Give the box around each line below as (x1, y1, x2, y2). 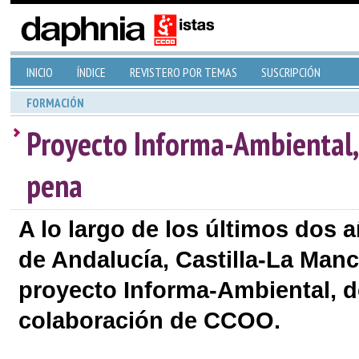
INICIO (26, 64, 53, 80)
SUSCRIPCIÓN (260, 64, 321, 80)
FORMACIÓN (26, 95, 84, 111)
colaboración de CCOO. (18, 308, 280, 333)
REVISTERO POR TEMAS (129, 64, 237, 80)
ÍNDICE (76, 64, 106, 80)
